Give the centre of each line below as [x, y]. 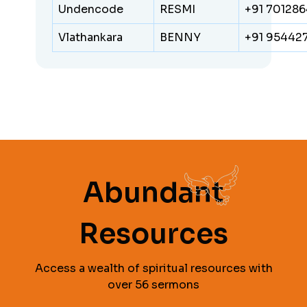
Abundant [153, 193]
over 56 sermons [153, 284]
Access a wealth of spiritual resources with [153, 268]
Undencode [91, 9]
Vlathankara [91, 37]
